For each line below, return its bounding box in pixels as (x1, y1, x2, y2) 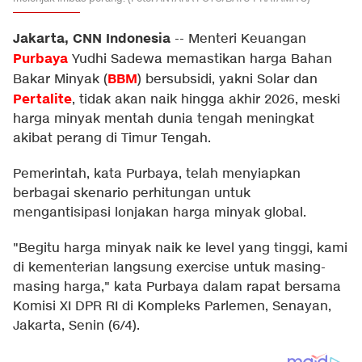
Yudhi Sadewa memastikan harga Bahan (68, 51, 332, 68)
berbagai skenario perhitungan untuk (13, 185, 250, 202)
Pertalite (13, 90, 72, 108)
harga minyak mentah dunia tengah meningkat (13, 111, 314, 128)
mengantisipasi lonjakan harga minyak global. (13, 204, 306, 221)
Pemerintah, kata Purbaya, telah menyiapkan (13, 166, 301, 183)
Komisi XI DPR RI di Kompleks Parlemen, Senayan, (13, 298, 331, 315)
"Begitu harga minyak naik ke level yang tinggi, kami (13, 240, 347, 257)
